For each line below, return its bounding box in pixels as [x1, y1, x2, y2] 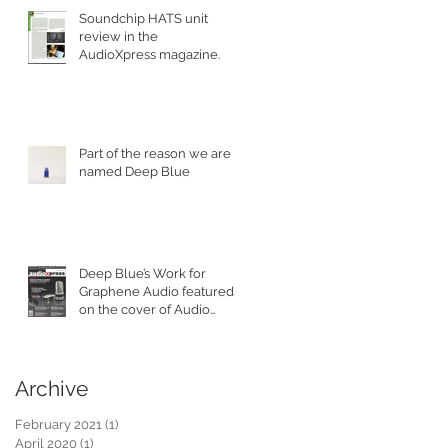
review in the [79, 28, 158, 44]
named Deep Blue [79, 163, 190, 179]
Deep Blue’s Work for [79, 265, 206, 281]
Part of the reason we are [79, 145, 231, 161]
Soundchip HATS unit [79, 10, 208, 26]
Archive [15, 375, 88, 401]
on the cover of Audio [79, 301, 210, 317]
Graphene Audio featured [79, 283, 234, 299]
